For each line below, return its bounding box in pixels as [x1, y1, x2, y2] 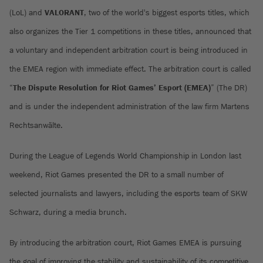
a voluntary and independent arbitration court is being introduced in [9, 46, 248, 55]
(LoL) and [9, 8, 45, 17]
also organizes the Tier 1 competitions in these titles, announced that [9, 27, 251, 36]
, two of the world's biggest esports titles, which [84, 8, 249, 17]
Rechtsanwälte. [9, 121, 63, 130]
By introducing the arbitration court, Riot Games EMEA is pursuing [9, 238, 241, 247]
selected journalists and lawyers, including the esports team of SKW [9, 189, 247, 198]
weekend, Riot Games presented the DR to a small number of [9, 170, 224, 179]
